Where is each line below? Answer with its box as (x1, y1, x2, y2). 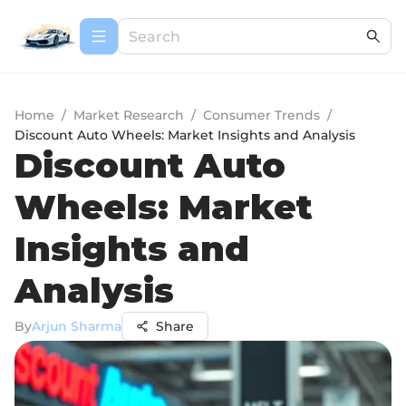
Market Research (73, 107, 184, 123)
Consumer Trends (203, 107, 320, 123)
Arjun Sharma (32, 318, 121, 334)
